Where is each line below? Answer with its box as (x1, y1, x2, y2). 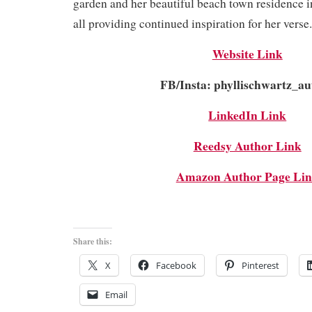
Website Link (212, 44, 283, 63)
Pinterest (242, 258, 279, 272)
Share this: (73, 235, 112, 247)
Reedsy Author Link (193, 136, 302, 155)
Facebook (156, 258, 196, 272)
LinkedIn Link (208, 105, 287, 124)
